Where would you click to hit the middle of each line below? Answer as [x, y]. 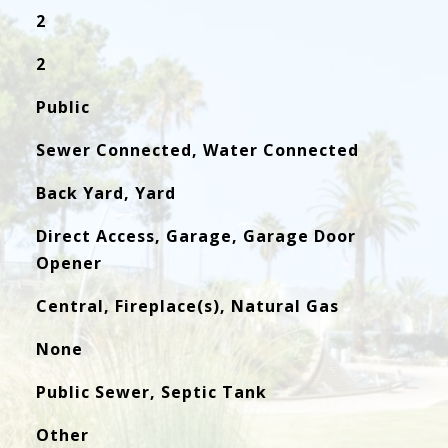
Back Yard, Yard [105, 193]
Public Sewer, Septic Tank [151, 392]
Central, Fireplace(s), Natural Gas [187, 306]
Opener [68, 263]
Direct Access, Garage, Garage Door [195, 236]
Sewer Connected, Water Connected [197, 150]
